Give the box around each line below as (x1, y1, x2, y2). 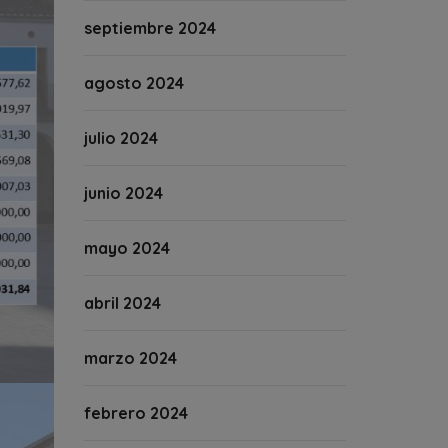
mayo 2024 (83, 238, 170, 258)
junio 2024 (83, 183, 163, 203)
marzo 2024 (83, 348, 177, 368)
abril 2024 (83, 293, 161, 313)
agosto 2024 (83, 73, 184, 93)
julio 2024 (83, 128, 158, 148)
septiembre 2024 (83, 18, 216, 38)
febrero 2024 (83, 403, 188, 423)
